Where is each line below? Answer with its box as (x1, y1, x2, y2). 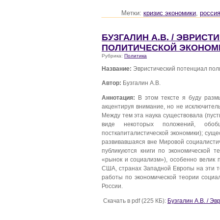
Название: (102, 65, 132, 72)
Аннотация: (102, 94, 135, 101)
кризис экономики (143, 10, 196, 17)
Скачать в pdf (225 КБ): (102, 197, 167, 204)
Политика (124, 53, 147, 59)
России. (102, 183, 123, 190)
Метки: (121, 10, 143, 17)
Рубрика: (102, 53, 124, 59)
